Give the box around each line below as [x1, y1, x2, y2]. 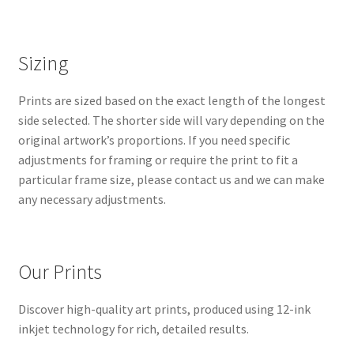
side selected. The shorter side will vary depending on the [17, 111, 325, 128]
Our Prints [17, 259, 102, 285]
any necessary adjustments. [17, 190, 166, 207]
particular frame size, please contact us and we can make [17, 171, 325, 187]
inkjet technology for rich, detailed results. [17, 321, 249, 337]
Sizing [17, 50, 69, 76]
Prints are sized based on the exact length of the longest [17, 92, 326, 108]
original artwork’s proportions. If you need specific [17, 131, 290, 148]
